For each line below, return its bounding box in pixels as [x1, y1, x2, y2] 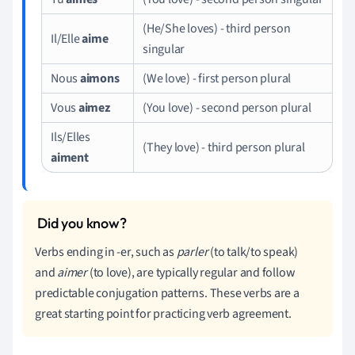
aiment [51, 148, 89, 166]
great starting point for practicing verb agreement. [35, 304, 292, 323]
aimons [79, 69, 120, 87]
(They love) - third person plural [143, 138, 305, 156]
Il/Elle [51, 29, 82, 48]
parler [176, 242, 208, 261]
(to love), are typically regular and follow [87, 263, 296, 281]
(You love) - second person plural [143, 98, 311, 116]
